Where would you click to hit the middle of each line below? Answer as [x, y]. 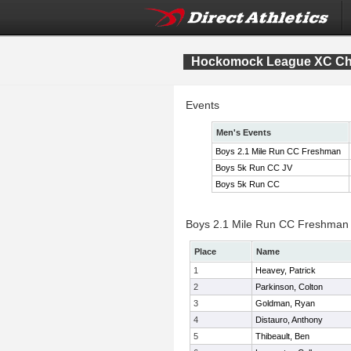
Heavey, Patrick [286, 270]
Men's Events [244, 132]
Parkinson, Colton [289, 287]
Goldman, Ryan [285, 303]
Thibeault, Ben [282, 336]
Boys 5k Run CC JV [254, 168]
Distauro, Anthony [289, 320]
